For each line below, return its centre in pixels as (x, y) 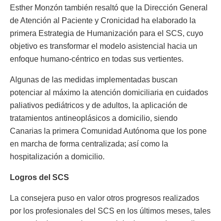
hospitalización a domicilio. (57, 156)
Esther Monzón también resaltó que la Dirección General (109, 7)
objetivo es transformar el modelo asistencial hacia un (104, 46)
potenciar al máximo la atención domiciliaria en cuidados (109, 92)
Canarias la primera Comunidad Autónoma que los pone (108, 131)
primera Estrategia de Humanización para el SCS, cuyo (107, 33)
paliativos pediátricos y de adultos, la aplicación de (99, 105)
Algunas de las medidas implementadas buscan (94, 79)
